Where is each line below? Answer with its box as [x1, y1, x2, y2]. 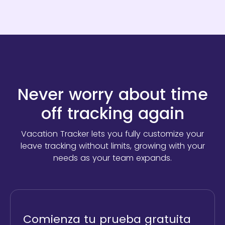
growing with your [134, 140, 205, 152]
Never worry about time [17, 82, 208, 105]
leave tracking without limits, [20, 140, 134, 152]
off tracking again [41, 101, 184, 125]
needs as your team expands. [53, 152, 172, 164]
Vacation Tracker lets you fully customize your [21, 128, 204, 140]
